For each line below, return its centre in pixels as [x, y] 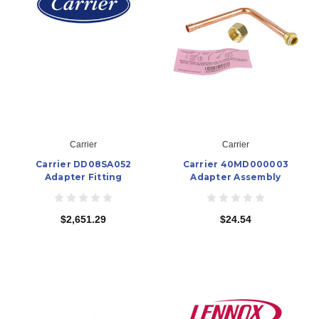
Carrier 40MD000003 [235, 164]
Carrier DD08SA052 [84, 164]
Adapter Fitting [83, 177]
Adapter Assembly [236, 177]
